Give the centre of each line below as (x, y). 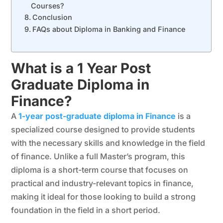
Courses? (48, 5)
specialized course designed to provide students (103, 129)
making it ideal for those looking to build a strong (104, 196)
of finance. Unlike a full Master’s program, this (98, 156)
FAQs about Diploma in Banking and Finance (109, 29)
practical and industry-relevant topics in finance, (103, 183)
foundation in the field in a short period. (86, 210)
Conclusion (53, 17)
